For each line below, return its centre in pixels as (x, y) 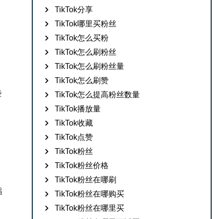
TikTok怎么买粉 (82, 38)
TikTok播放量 (78, 109)
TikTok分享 (74, 10)
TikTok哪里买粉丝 (86, 24)
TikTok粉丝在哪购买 (90, 194)
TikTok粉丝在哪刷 (86, 180)
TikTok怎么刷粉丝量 (90, 66)
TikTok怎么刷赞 (82, 80)
